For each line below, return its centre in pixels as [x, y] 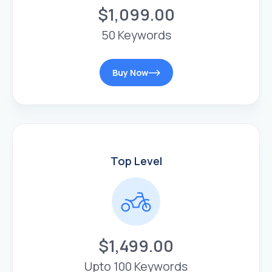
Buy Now [130, 73]
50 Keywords [136, 35]
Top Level [136, 161]
